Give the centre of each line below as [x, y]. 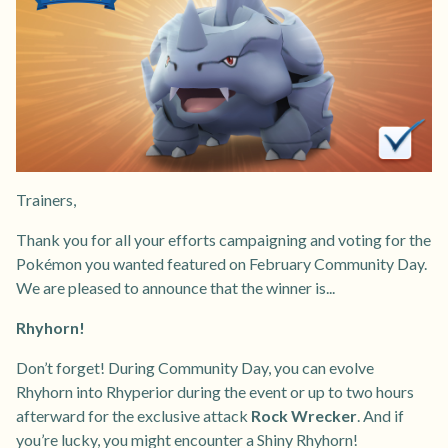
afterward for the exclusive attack [133, 415]
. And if [380, 415]
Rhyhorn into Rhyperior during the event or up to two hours [215, 391]
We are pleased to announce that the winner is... [175, 287]
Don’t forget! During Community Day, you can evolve [195, 367]
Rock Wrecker [304, 415]
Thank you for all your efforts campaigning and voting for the [223, 239]
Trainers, [46, 199]
